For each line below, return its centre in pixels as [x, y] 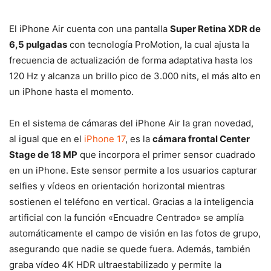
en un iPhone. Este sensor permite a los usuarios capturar [133, 170]
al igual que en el [47, 139]
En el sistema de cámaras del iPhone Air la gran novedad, [131, 123]
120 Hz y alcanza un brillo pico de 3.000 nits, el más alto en [135, 76]
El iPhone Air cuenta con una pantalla [90, 28]
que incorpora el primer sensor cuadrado [166, 154]
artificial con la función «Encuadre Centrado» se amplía [126, 217]
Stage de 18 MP [43, 154]
